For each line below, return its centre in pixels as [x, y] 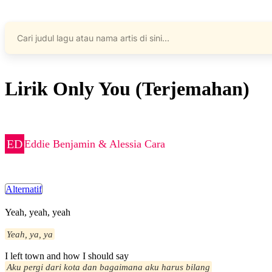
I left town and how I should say [67, 256]
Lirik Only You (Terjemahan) [127, 88]
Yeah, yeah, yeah [38, 212]
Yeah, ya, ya [30, 234]
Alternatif [24, 189]
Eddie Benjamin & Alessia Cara [95, 144]
